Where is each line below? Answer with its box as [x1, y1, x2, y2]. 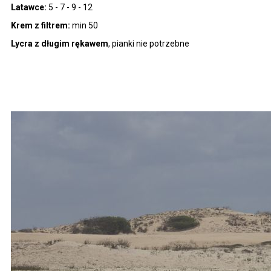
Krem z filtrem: [11, 20, 70, 30]
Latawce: [11, 2, 47, 12]
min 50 [70, 20, 98, 30]
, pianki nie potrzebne [108, 38, 189, 48]
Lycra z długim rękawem [11, 38, 108, 48]
